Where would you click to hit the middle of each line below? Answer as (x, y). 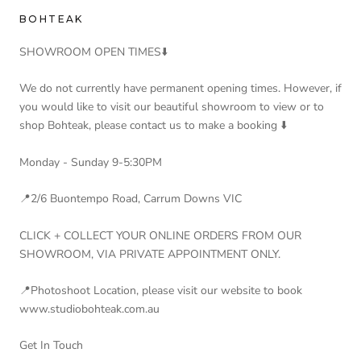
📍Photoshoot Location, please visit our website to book (161, 290)
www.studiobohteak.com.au (89, 309)
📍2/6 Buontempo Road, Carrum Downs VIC (131, 199)
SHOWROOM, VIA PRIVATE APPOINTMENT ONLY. (150, 254)
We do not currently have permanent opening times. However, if (180, 89)
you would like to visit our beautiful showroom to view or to (172, 107)
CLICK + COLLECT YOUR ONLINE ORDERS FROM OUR (160, 235)
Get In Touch (51, 346)
